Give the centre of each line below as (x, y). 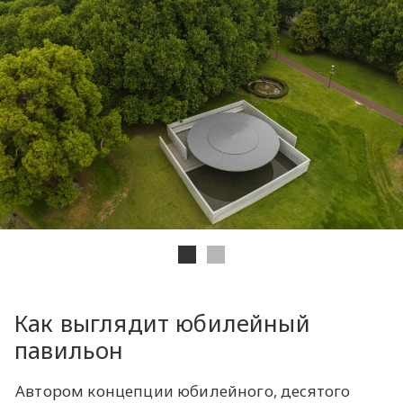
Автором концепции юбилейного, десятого (183, 390)
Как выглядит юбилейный (162, 322)
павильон (69, 349)
